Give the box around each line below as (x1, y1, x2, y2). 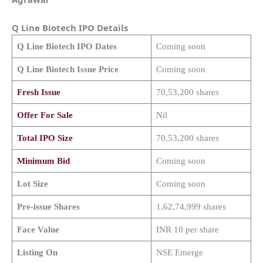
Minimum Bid (16, 156, 70, 166)
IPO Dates (74, 41, 117, 51)
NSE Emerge (156, 247, 203, 257)
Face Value (16, 224, 62, 234)
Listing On (16, 247, 58, 257)
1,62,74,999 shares (156, 201, 226, 211)
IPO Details (76, 21, 128, 33)
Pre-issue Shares (16, 201, 80, 211)
